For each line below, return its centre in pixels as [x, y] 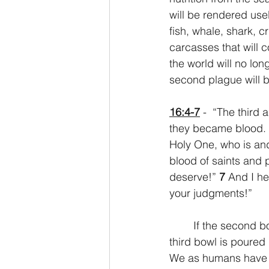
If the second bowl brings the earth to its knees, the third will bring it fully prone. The [181, 225]
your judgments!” [211, 193]
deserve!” [194, 177]
